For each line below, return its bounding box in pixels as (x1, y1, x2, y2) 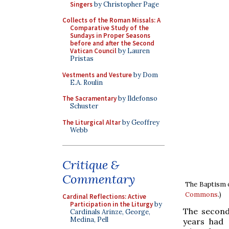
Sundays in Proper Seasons (70, 31, 150, 40)
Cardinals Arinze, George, (70, 208, 150, 216)
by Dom (132, 70, 158, 79)
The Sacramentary (62, 94, 117, 103)
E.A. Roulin (70, 78, 103, 87)
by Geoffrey (121, 118, 159, 127)
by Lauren (117, 47, 150, 55)
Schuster (70, 102, 98, 110)
